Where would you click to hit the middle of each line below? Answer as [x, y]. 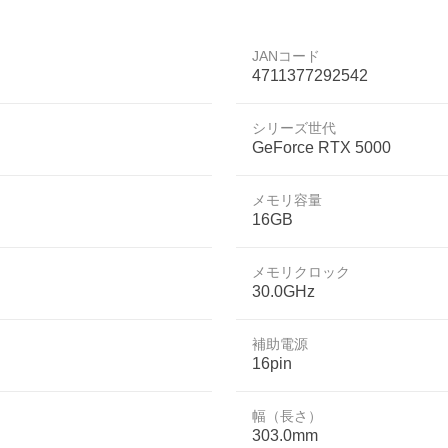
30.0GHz [283, 291]
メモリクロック [301, 272]
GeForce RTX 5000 [321, 147]
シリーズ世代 [294, 128]
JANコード [286, 56]
